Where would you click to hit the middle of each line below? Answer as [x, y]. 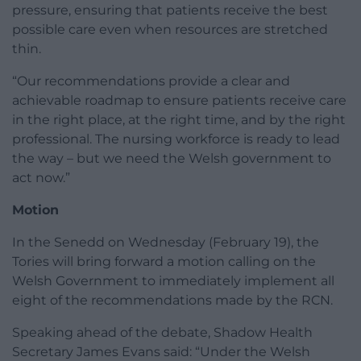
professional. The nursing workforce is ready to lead [176, 139]
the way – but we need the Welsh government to [172, 159]
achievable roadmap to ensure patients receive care [179, 101]
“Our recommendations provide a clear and [151, 81]
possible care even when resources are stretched [170, 30]
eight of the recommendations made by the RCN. [172, 301]
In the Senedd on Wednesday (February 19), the [166, 243]
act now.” [41, 178]
